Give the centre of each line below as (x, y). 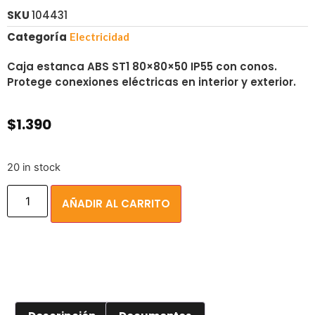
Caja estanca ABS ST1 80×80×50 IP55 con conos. (142, 66)
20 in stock (34, 167)
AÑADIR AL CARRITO (116, 204)
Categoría (37, 37)
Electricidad (99, 37)
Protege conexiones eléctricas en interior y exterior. (152, 82)
